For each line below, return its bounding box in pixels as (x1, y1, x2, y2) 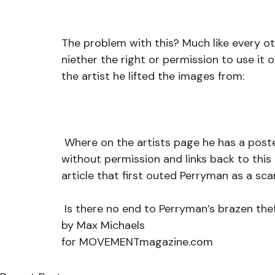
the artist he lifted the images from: (61, 69, 244, 83)
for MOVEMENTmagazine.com (61, 234, 216, 249)
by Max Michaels (61, 218, 145, 233)
